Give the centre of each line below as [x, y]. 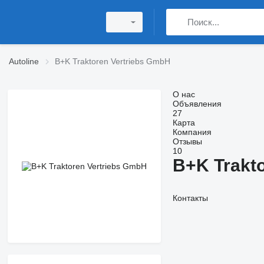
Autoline [24, 61]
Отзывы [187, 141]
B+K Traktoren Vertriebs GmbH [113, 61]
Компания [192, 132]
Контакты [190, 198]
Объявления [197, 104]
